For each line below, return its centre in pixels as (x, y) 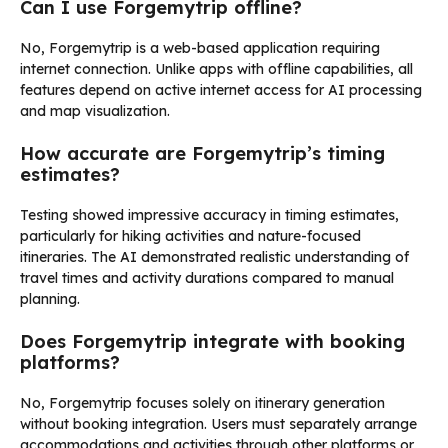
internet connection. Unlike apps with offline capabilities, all (216, 68)
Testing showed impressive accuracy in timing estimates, (209, 214)
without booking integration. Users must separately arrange (218, 423)
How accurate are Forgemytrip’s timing (202, 153)
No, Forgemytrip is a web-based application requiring (200, 47)
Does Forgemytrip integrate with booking (212, 341)
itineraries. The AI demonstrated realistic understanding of (214, 256)
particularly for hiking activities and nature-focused (190, 235)
